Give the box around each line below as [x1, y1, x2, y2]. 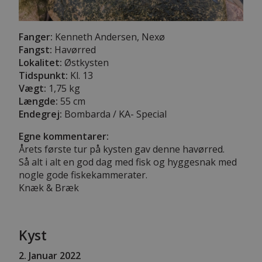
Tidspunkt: [19, 68, 68, 82]
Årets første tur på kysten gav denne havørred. [19, 142, 225, 156]
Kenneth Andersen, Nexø [53, 30, 165, 43]
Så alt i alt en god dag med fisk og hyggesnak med [19, 155, 237, 168]
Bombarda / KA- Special [62, 107, 167, 120]
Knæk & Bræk [19, 181, 79, 194]
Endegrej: [19, 107, 62, 120]
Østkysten [62, 56, 109, 69]
